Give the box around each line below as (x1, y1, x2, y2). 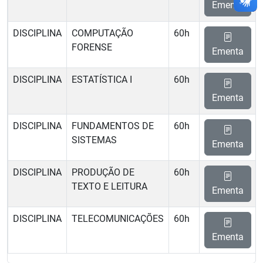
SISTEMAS (72, 134, 117, 146)
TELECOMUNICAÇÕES (72, 213, 164, 224)
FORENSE (72, 42, 112, 53)
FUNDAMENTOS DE (72, 120, 154, 131)
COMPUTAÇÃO (72, 28, 133, 39)
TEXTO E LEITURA (72, 181, 147, 192)
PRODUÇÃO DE (72, 167, 134, 178)
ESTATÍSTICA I (72, 74, 132, 85)
